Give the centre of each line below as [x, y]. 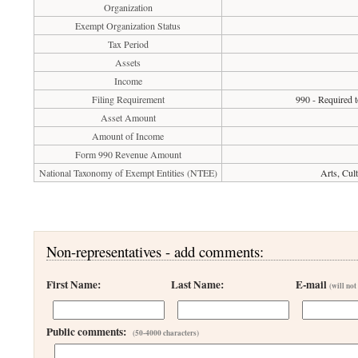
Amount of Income [128, 136]
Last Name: [198, 284]
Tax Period [128, 44]
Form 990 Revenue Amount [128, 154]
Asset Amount [128, 117]
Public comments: [90, 332]
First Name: [74, 284]
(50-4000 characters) [166, 333]
